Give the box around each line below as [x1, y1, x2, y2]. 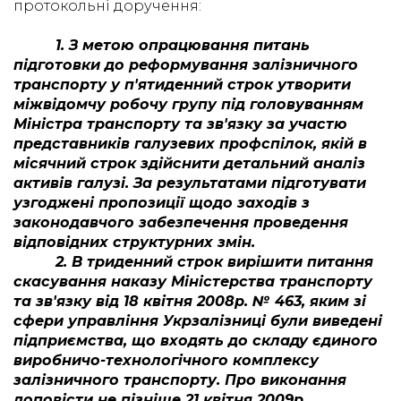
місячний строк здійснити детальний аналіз [13, 155, 365, 172]
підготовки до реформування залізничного [13, 56, 358, 73]
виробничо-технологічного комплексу [13, 352, 319, 369]
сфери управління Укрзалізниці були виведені [13, 312, 382, 329]
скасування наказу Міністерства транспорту [13, 273, 372, 290]
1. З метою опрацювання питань [55, 37, 311, 54]
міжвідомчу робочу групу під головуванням [13, 96, 363, 113]
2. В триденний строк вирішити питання [55, 253, 374, 270]
